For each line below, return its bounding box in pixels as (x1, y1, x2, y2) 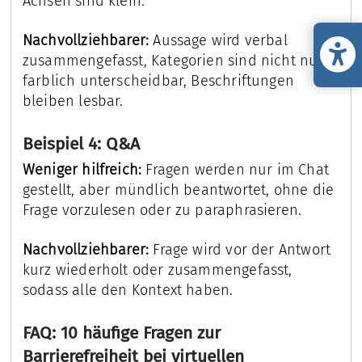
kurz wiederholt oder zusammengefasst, (22, 260, 293, 279)
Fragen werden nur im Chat (141, 160, 329, 179)
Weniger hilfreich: (22, 160, 142, 179)
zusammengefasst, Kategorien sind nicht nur (22, 52, 324, 70)
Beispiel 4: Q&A (22, 133, 140, 155)
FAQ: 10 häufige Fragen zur (22, 322, 221, 343)
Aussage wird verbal (149, 32, 288, 50)
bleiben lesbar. (22, 92, 124, 111)
